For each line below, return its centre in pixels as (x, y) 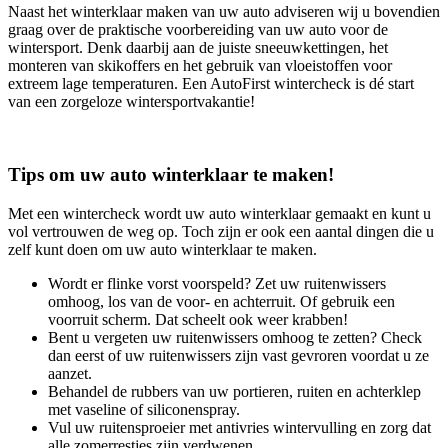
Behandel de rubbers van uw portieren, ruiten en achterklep (234, 391)
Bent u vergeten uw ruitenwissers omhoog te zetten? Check (235, 337)
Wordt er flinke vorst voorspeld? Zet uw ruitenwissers (217, 283)
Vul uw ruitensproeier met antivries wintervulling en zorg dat (239, 427)
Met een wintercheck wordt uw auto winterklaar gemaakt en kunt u (219, 213)
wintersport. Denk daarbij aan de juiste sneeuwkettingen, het (198, 48)
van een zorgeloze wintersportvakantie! (131, 102)
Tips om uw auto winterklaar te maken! (171, 174)
